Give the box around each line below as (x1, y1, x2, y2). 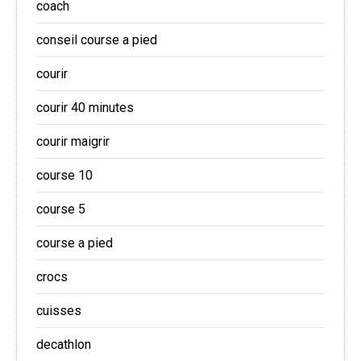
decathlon (36, 337, 91, 353)
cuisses (36, 303, 81, 319)
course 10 (36, 168, 93, 184)
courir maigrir (36, 134, 110, 150)
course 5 (36, 201, 85, 218)
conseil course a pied (36, 32, 157, 48)
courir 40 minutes (36, 100, 134, 116)
